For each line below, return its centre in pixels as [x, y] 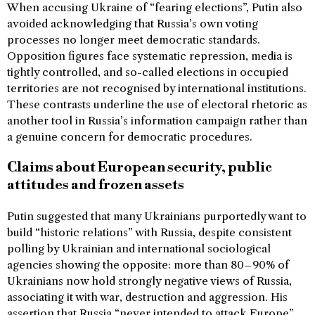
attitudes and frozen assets [96, 185]
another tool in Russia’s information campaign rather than [157, 120]
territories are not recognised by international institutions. [157, 88]
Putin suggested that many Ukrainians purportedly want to [157, 216]
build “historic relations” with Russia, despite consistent [149, 232]
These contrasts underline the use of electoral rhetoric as [157, 104]
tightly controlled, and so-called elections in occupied [148, 72]
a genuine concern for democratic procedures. [130, 136]
